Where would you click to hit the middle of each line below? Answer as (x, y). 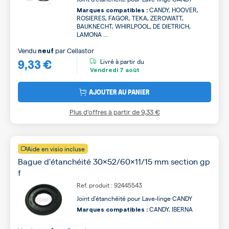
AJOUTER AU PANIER (119, 92)
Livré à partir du (122, 61)
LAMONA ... (92, 34)
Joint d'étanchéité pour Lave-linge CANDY (134, 198)
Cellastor (81, 50)
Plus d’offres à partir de (105, 112)
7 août (129, 70)
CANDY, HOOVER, (173, 10)
